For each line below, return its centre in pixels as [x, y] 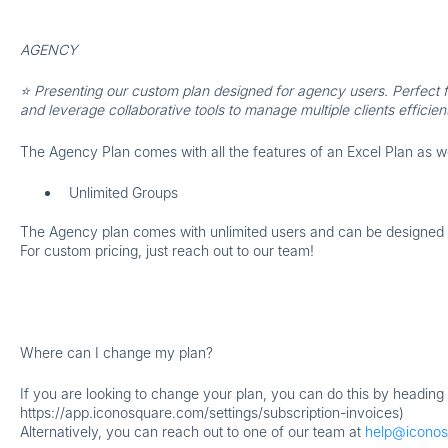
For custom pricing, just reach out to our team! [168, 251]
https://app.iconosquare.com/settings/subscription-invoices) [211, 413]
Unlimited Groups [123, 193]
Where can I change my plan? [116, 352]
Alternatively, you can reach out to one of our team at [192, 432]
